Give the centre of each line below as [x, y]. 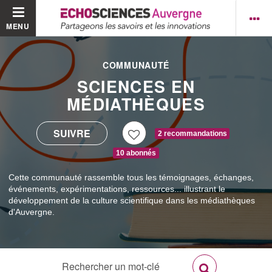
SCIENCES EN [136, 87]
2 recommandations [192, 133]
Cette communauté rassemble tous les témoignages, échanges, [131, 178]
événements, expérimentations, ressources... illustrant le [117, 189]
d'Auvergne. [32, 212]
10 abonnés [136, 153]
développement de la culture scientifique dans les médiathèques [132, 201]
